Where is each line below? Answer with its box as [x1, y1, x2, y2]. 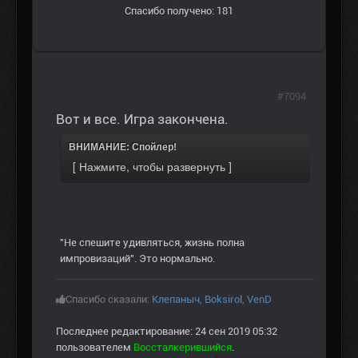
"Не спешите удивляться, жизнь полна [60, 237, 245, 249]
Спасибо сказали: [66, 293, 152, 306]
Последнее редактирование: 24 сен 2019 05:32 [56, 325, 277, 338]
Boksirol [205, 293, 242, 306]
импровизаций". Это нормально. [60, 253, 215, 265]
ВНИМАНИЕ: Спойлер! [69, 141, 177, 153]
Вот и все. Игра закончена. [56, 111, 229, 128]
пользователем [56, 341, 133, 354]
